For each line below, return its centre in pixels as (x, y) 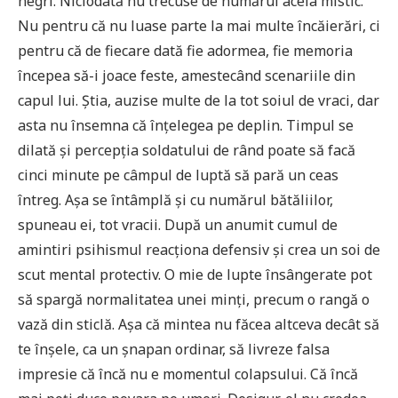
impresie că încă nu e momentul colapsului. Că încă (188, 374)
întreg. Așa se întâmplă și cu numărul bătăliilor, (175, 199)
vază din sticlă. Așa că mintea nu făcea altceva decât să (199, 324)
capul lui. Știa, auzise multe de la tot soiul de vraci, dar (199, 100)
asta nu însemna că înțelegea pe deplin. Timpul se (186, 125)
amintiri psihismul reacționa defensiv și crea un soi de (199, 249)
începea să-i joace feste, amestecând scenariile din (187, 75)
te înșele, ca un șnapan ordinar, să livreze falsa (174, 349)
